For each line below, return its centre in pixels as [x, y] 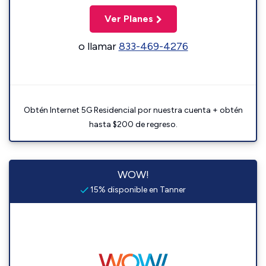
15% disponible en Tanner [137, 190]
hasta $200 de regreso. [133, 124]
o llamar [98, 46]
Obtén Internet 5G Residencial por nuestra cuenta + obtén [133, 110]
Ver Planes [129, 19]
